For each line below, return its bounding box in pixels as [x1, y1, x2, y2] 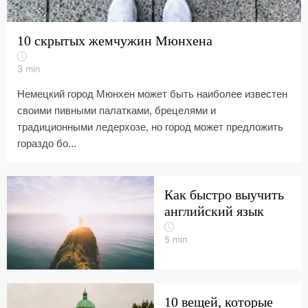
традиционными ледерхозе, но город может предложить [17, 121, 283, 133]
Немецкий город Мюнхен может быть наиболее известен [17, 88, 287, 100]
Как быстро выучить [164, 187, 284, 202]
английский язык [164, 203, 264, 219]
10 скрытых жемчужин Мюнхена [17, 33, 212, 48]
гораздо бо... [17, 137, 76, 149]
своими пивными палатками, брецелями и [17, 104, 216, 116]
